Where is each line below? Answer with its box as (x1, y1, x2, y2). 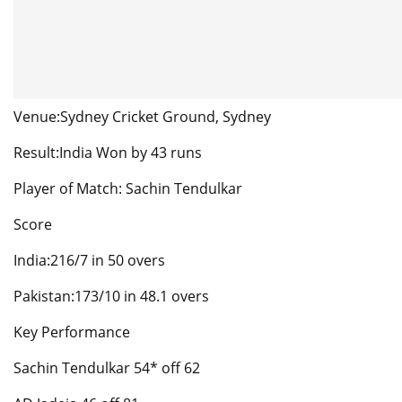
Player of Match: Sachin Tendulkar (13, 179, 242, 199)
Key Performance (13, 322, 130, 343)
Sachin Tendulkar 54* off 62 (13, 358, 200, 379)
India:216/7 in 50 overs (13, 250, 165, 271)
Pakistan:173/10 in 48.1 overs (13, 286, 209, 307)
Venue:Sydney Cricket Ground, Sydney (13, 107, 271, 127)
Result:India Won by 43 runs (13, 143, 202, 163)
